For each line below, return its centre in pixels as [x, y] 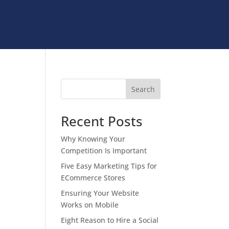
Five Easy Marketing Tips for [109, 166]
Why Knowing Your [93, 139]
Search [143, 89]
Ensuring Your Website [100, 193]
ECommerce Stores [93, 178]
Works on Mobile [90, 205]
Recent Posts [102, 121]
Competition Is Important [104, 151]
